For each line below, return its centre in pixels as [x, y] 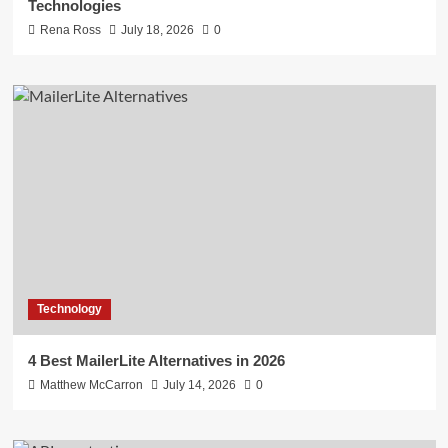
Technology [69, 308]
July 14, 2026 [199, 384]
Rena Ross [70, 29]
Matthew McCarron [91, 384]
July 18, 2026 [157, 29]
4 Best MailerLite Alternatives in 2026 [156, 360]
